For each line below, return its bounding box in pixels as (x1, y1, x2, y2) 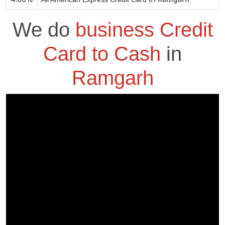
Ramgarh (71, 67, 154, 89)
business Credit (75, 19, 213, 41)
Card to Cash (43, 43, 166, 65)
